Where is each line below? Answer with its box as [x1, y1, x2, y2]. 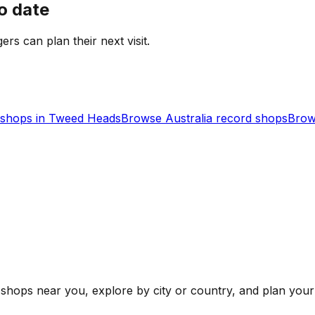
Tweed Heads [49, 111, 121, 126]
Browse [121, 111, 165, 126]
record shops [212, 111, 288, 126]
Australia [165, 111, 212, 126]
